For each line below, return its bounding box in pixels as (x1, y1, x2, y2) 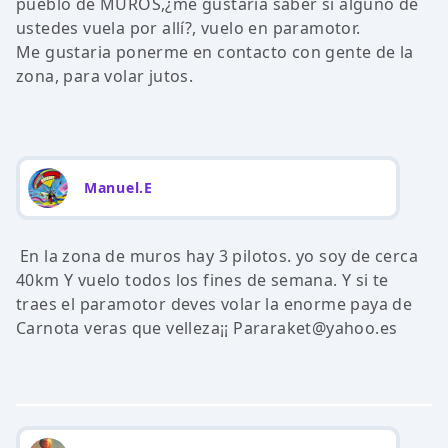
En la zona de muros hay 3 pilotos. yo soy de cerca (20, 245, 418, 267)
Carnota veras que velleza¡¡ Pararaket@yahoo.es (16, 317, 398, 339)
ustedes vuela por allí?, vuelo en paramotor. (16, 17, 361, 39)
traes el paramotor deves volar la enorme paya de (16, 293, 413, 315)
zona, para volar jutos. (16, 65, 194, 87)
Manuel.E (84, 178, 153, 197)
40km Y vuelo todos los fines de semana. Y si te (16, 269, 389, 291)
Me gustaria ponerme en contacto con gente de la (16, 41, 414, 63)
